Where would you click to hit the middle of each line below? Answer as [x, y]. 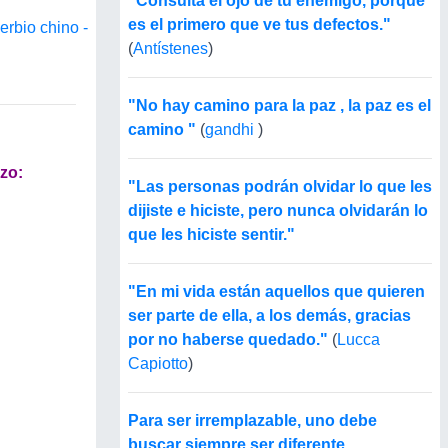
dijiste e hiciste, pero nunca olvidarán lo [278, 211]
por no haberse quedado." [230, 340]
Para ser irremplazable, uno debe [252, 421]
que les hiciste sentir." [211, 235]
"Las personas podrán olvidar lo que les [280, 187]
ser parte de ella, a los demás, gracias [269, 316]
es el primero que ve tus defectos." [259, 25]
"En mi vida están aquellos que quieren [276, 292]
